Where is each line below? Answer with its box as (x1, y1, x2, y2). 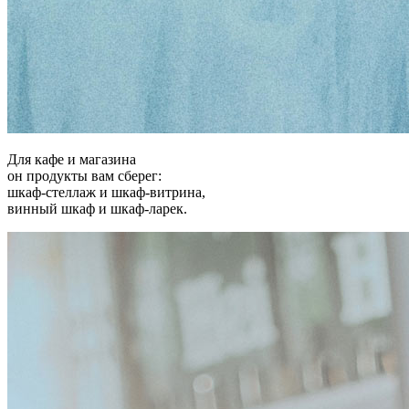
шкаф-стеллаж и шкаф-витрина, (7, 184, 205, 200)
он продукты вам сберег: (7, 167, 162, 184)
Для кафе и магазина (7, 151, 136, 167)
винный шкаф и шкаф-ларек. (7, 200, 187, 216)
